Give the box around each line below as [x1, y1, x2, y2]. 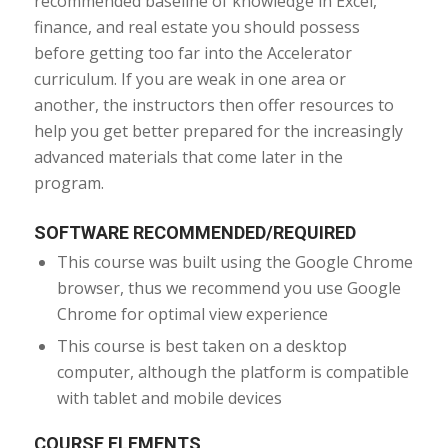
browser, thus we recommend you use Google [56, 276, 401, 299]
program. [33, 171, 104, 194]
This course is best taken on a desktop [56, 334, 347, 357]
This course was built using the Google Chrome [56, 250, 413, 273]
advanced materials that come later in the [33, 145, 343, 168]
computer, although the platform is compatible [56, 360, 409, 383]
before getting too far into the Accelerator [33, 41, 352, 64]
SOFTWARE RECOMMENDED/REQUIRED [33, 221, 356, 243]
